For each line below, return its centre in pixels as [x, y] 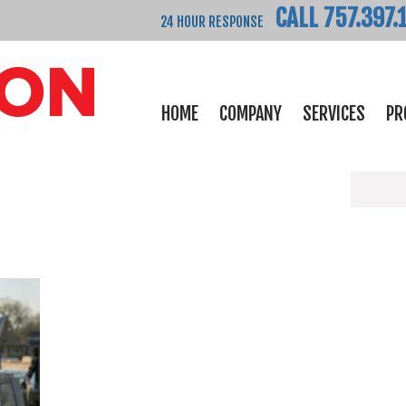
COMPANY [251, 114]
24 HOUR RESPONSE [213, 22]
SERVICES [334, 114]
